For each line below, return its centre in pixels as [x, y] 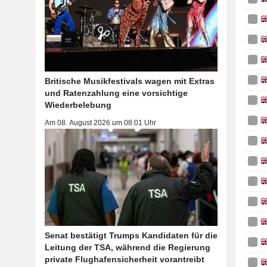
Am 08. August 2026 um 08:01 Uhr [100, 122]
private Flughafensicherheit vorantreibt [124, 260]
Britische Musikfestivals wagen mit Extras [129, 81]
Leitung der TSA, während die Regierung [127, 248]
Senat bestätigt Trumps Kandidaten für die [131, 236]
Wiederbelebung [78, 105]
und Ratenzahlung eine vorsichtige [116, 93]
